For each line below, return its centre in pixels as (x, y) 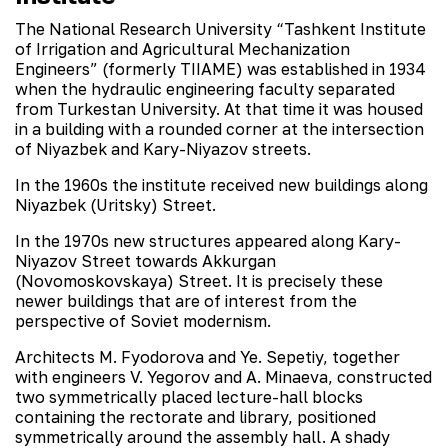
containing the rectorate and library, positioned (195, 417)
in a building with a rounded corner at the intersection (219, 129)
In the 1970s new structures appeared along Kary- (208, 241)
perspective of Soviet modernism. (143, 321)
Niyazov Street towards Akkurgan (145, 261)
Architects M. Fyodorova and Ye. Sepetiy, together (207, 357)
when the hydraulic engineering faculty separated (205, 89)
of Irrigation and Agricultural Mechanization (182, 49)
